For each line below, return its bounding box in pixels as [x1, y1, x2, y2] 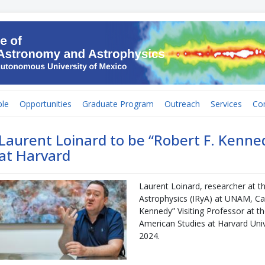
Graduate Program [82, 98, 154, 109]
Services [211, 98, 242, 109]
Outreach [164, 98, 200, 109]
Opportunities [20, 98, 72, 109]
